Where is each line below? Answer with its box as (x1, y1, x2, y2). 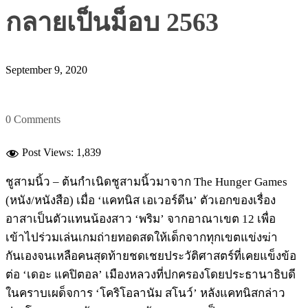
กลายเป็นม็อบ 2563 (5, 7, 219, 36)
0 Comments (5, 113, 60, 126)
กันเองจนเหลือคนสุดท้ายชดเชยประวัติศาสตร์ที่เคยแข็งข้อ (5, 250, 296, 263)
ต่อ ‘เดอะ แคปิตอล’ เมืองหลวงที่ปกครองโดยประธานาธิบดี (5, 268, 296, 282)
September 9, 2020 (5, 64, 87, 76)
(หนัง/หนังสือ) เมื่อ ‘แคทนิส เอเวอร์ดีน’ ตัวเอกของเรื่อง (5, 194, 276, 208)
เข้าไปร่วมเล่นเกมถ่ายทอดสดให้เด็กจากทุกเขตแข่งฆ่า (5, 231, 278, 245)
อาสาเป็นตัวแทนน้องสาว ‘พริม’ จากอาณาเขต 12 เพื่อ (5, 212, 276, 226)
